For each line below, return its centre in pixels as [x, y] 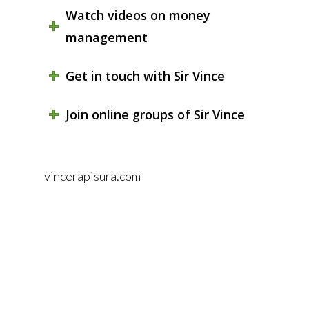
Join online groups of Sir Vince [155, 114]
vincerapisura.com [92, 176]
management [106, 37]
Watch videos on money [138, 15]
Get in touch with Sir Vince [145, 76]
